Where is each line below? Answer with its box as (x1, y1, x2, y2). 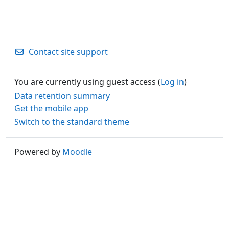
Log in (161, 76, 184, 87)
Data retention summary (14, 89, 110, 101)
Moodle (62, 146, 92, 157)
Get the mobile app (14, 103, 88, 114)
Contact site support (29, 46, 108, 57)
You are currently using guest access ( (14, 76, 161, 87)
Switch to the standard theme (14, 116, 129, 127)
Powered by (14, 146, 62, 157)
